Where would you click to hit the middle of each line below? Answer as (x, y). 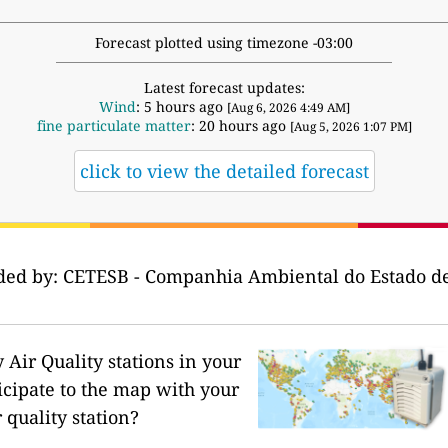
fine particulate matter (113, 126)
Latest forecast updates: (224, 88)
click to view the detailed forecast (224, 171)
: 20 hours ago (240, 126)
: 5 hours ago (181, 107)
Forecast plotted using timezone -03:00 (224, 43)
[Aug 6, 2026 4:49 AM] (288, 108)
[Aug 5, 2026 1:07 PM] (350, 127)
